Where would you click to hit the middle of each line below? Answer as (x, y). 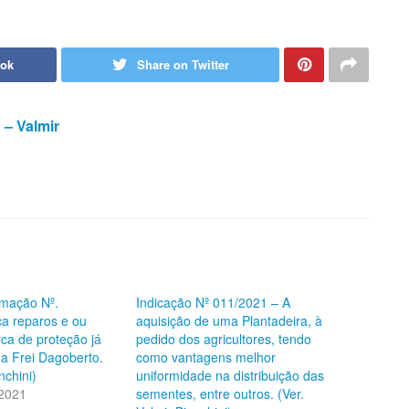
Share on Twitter (183, 64)
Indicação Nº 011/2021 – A (213, 302)
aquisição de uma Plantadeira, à (229, 320)
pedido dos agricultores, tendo (224, 338)
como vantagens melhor (206, 357)
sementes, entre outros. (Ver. (220, 393)
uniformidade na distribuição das (230, 375)
